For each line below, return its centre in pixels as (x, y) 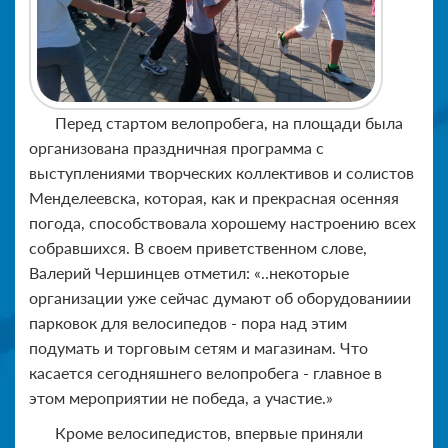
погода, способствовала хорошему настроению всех (222, 223)
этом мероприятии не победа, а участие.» (181, 398)
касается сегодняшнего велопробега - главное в (205, 373)
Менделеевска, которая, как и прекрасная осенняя (214, 198)
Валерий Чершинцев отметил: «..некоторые (189, 273)
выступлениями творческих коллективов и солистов (221, 173)
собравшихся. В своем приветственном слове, (198, 248)
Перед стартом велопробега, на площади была (229, 123)
